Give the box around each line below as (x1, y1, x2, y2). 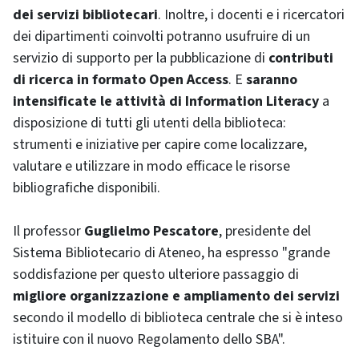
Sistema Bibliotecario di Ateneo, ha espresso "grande (13, 243, 330, 263)
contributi (268, 48, 333, 68)
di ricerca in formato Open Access (13, 70, 228, 90)
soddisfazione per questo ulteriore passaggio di (13, 264, 299, 284)
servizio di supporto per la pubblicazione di (13, 48, 268, 68)
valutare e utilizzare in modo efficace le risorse (13, 156, 290, 176)
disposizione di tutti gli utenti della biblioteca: (13, 113, 286, 133)
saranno (246, 70, 297, 90)
